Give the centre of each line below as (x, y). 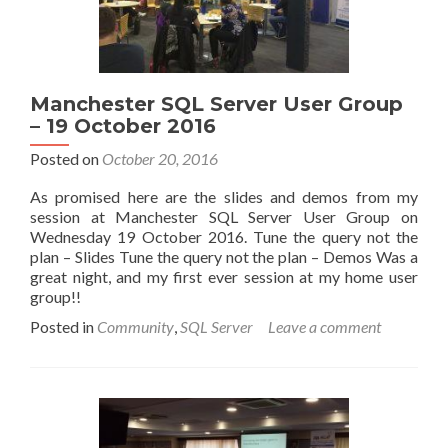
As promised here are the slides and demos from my (224, 196)
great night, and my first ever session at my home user (224, 276)
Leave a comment (324, 326)
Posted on (66, 158)
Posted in (63, 326)
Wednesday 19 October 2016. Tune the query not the (224, 236)
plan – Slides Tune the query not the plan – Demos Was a (224, 256)
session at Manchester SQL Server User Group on (224, 216)
